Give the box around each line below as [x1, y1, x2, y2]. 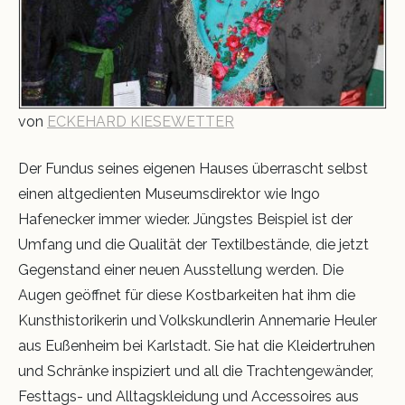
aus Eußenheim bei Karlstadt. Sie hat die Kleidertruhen [18, 337, 375, 355]
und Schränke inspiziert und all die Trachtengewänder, [18, 363, 373, 381]
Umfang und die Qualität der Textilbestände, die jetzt [18, 236, 369, 254]
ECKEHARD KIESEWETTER [47, 113, 234, 131]
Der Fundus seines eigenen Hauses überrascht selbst [18, 160, 368, 178]
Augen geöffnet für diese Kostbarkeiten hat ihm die [18, 287, 355, 305]
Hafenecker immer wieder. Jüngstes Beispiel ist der [18, 211, 353, 229]
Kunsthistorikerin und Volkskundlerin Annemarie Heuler [18, 312, 377, 330]
